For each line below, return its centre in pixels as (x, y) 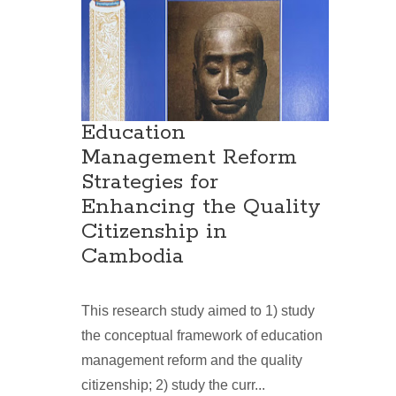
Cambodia (133, 257)
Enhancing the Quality (201, 208)
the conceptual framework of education (202, 336)
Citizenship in (154, 232)
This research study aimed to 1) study (198, 311)
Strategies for (150, 183)
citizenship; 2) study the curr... (173, 385)
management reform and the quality (192, 361)
